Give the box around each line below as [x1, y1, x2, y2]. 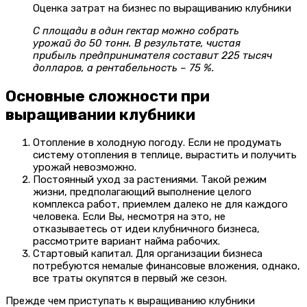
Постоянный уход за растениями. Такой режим [33, 173, 267, 186]
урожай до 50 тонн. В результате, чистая [33, 36, 241, 49]
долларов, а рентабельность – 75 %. [33, 61, 214, 74]
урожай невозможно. [33, 161, 136, 174]
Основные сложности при [5, 86, 210, 106]
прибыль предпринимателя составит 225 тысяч [33, 49, 272, 62]
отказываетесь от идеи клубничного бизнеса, [33, 223, 260, 236]
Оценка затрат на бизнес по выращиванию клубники [33, 1, 291, 14]
